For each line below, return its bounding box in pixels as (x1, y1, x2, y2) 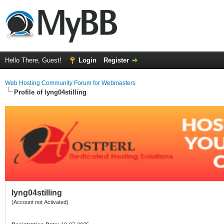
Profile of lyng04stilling (14, 88, 86, 96)
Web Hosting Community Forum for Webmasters (5, 79, 135, 86)
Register (103, 56, 129, 64)
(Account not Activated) (11, 199, 68, 205)
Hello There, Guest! (5, 56, 63, 64)
